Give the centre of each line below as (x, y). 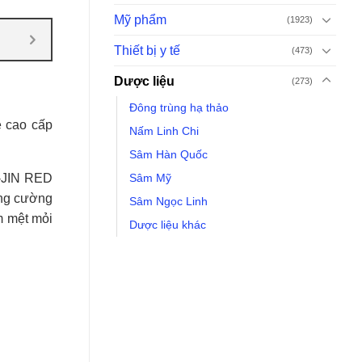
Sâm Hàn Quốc (168, 154)
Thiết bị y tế (147, 50)
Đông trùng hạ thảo (179, 107)
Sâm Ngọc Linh (168, 201)
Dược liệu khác (168, 224)
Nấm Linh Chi (164, 130)
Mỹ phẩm (140, 19)
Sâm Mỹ (150, 177)
